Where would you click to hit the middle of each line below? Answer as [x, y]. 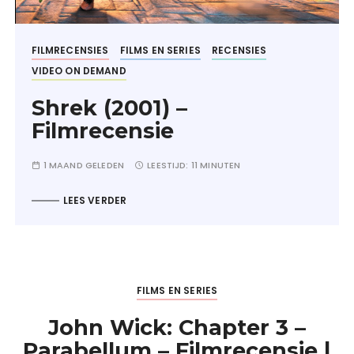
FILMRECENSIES [70, 50]
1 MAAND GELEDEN [83, 165]
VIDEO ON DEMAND [79, 71]
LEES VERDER [95, 200]
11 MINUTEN [216, 165]
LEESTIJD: [169, 165]
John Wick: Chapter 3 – [177, 328]
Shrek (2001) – [109, 108]
